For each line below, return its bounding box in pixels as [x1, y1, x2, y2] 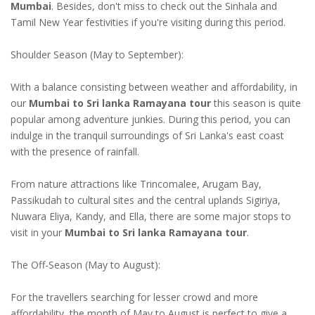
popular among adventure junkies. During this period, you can [11, 112, 290, 126]
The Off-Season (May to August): [11, 257, 160, 271]
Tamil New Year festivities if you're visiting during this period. [11, 15, 285, 29]
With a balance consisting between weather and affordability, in [11, 79, 297, 94]
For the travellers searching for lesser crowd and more [11, 290, 258, 304]
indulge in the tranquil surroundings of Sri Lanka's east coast [11, 128, 284, 142]
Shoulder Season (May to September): [11, 47, 184, 61]
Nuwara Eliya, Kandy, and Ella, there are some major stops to [11, 209, 291, 223]
